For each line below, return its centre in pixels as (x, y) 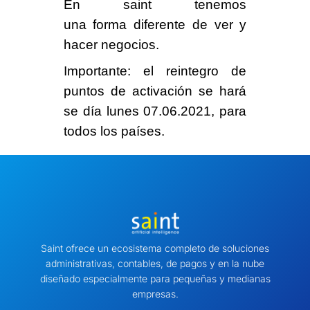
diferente (160, 25)
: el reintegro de (187, 71)
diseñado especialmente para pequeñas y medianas (155, 278)
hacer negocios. (111, 45)
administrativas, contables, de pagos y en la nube (155, 263)
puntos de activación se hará (155, 91)
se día (85, 111)
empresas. (155, 293)
